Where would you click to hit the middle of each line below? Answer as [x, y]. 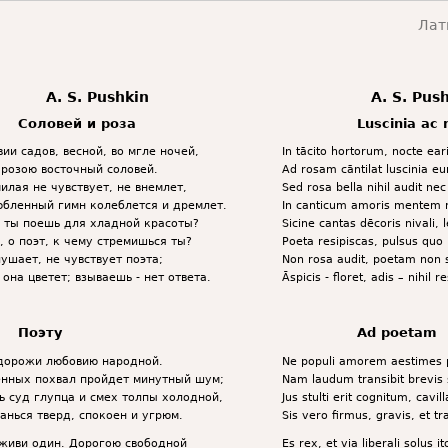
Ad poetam [396, 333]
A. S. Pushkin [98, 97]
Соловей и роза [76, 123]
